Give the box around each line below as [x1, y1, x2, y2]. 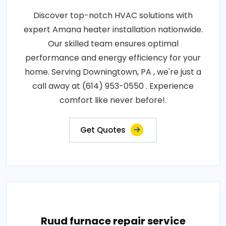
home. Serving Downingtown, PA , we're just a [25, 66, 201, 78]
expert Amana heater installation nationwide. [23, 24, 203, 35]
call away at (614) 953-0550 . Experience [32, 80, 194, 92]
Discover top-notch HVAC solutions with [33, 10, 193, 21]
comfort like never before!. [60, 94, 166, 106]
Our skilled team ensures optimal [47, 38, 179, 49]
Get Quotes [80, 125, 126, 135]
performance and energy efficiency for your [25, 52, 201, 64]
